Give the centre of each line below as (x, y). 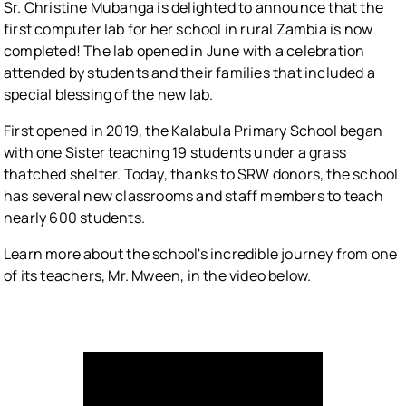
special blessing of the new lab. (109, 95)
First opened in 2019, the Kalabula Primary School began (193, 131)
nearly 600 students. (74, 218)
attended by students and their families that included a (190, 73)
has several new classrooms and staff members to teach (194, 196)
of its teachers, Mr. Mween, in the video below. (158, 276)
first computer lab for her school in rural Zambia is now (188, 29)
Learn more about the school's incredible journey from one (201, 254)
